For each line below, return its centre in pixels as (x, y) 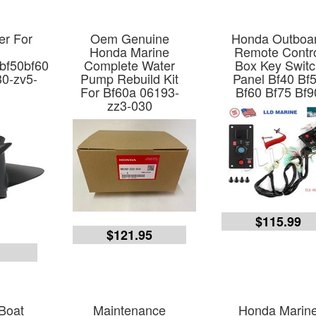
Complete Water (130, 65)
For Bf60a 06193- (129, 92)
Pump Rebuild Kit (130, 78)
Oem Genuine (129, 38)
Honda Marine (130, 51)
